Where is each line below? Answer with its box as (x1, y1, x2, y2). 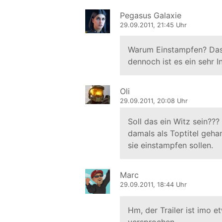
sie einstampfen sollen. (128, 140, 213, 150)
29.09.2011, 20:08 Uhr (120, 97, 188, 105)
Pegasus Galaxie (120, 10, 181, 20)
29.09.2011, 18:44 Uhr (120, 180, 187, 188)
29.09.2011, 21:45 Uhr (120, 21, 187, 29)
